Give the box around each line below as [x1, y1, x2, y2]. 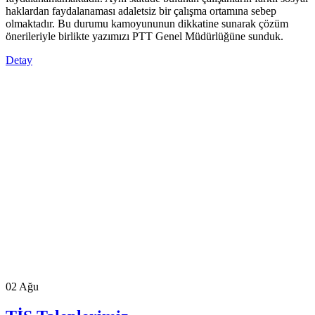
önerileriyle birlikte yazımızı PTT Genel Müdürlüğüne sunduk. [6, 30, 283, 42]
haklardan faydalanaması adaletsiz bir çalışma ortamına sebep [6, 4, 276, 17]
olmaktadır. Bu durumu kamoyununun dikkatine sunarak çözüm [6, 17, 288, 30]
